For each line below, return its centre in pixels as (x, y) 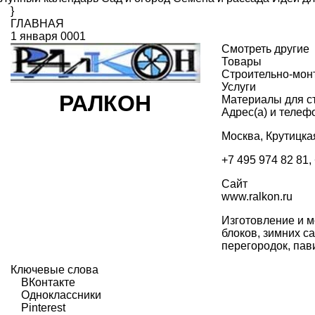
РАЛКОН (105, 104)
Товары (241, 62)
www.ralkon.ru (257, 197)
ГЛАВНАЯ (37, 24)
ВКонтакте (48, 282)
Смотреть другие (265, 49)
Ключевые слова (54, 270)
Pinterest (43, 308)
